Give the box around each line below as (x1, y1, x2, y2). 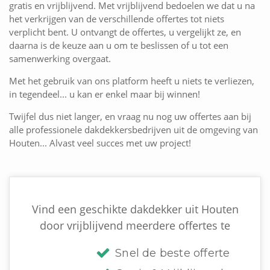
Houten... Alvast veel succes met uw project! (9, 137, 191, 149)
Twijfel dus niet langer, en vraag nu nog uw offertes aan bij (9, 110, 251, 123)
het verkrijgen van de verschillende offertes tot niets (9, 13, 224, 25)
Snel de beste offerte (115, 246, 230, 260)
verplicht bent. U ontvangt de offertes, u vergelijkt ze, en (9, 26, 241, 39)
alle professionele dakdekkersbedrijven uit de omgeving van (9, 124, 258, 136)
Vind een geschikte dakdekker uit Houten (31, 202, 239, 217)
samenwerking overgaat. (9, 52, 111, 65)
